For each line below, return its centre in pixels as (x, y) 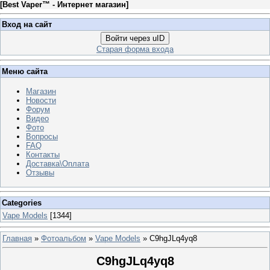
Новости (41, 100)
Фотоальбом (64, 239)
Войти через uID (135, 39)
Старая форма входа (135, 49)
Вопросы (42, 136)
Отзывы (40, 172)
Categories (22, 202)
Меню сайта (25, 71)
